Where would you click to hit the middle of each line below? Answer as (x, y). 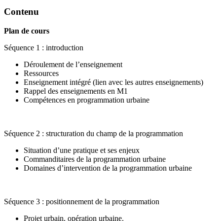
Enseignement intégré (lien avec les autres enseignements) (113, 82)
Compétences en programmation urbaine (87, 100)
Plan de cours (27, 31)
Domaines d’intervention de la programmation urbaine (108, 168)
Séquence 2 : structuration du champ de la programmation (93, 134)
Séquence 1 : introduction (44, 48)
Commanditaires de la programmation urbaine (95, 159)
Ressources (41, 74)
